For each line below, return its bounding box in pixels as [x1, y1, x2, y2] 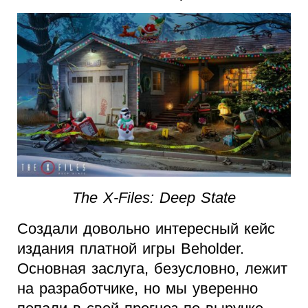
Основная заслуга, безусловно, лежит [17, 260, 287, 278]
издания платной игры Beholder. [17, 240, 244, 258]
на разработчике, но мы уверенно [17, 280, 258, 298]
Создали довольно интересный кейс [17, 220, 275, 238]
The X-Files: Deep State [72, 189, 236, 207]
